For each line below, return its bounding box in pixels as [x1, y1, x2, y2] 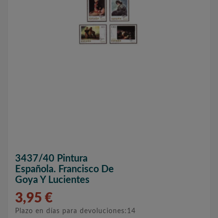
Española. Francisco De [15, 164, 114, 175]
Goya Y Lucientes [15, 175, 90, 185]
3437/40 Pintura [15, 154, 88, 164]
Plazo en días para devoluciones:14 [15, 208, 136, 215]
